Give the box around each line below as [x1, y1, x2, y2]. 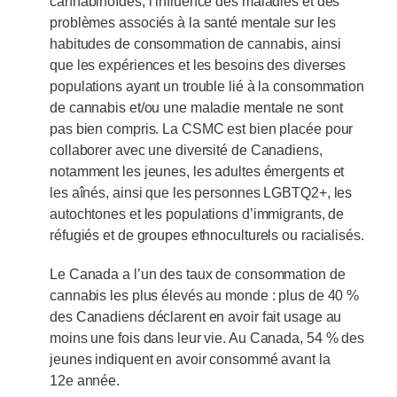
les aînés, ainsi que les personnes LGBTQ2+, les [50, 185, 353, 201]
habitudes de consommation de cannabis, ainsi [50, 36, 341, 52]
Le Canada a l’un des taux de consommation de [50, 267, 346, 283]
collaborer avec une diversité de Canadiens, [50, 143, 323, 159]
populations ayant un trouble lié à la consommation [50, 79, 364, 95]
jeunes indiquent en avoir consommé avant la [50, 352, 331, 368]
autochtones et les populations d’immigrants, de [50, 206, 345, 222]
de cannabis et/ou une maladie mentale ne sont [50, 100, 343, 116]
